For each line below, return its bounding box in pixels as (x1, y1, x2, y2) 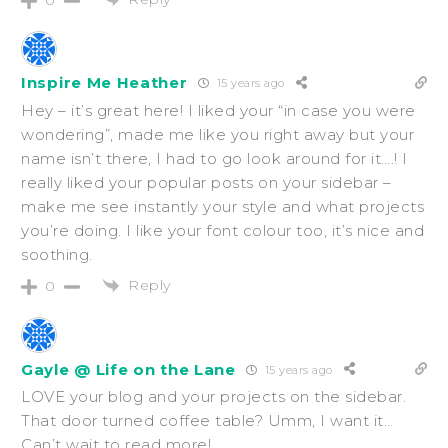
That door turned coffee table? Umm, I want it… (21, 411, 393, 431)
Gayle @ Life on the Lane (21, 359, 236, 379)
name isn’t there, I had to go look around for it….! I (21, 148, 408, 168)
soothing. (21, 244, 93, 264)
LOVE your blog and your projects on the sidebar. (21, 387, 406, 407)
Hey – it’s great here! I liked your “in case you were (21, 100, 416, 120)
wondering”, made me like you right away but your (21, 124, 414, 144)
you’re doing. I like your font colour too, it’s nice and (21, 220, 424, 240)
